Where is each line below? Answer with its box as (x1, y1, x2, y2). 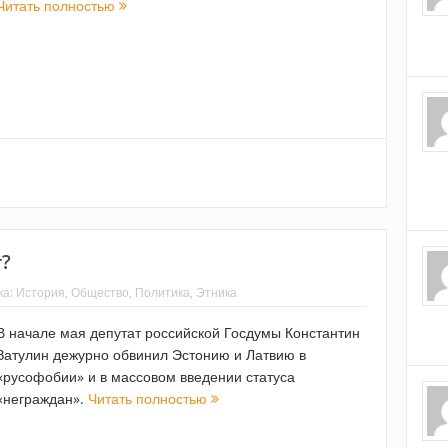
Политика (135, 284, 190, 301)
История (16, 284, 65, 301)
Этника (196, 284, 237, 301)
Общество (71, 284, 129, 301)
